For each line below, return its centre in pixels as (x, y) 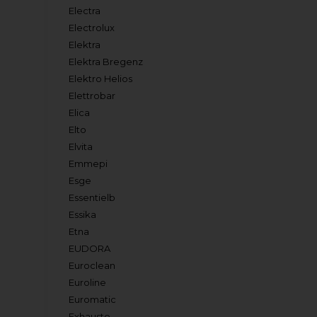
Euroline (88, 282)
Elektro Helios (101, 79)
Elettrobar (92, 96)
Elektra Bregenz (106, 62)
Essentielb (92, 197)
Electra (85, 11)
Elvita (81, 146)
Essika (83, 214)
